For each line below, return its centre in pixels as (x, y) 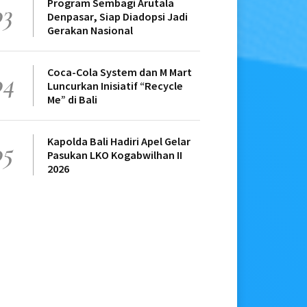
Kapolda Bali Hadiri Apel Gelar (119, 142)
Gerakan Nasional (90, 30)
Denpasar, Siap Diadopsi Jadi (118, 17)
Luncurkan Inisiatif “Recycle (115, 86)
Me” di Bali (72, 100)
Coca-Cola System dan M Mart (120, 72)
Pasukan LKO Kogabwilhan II (115, 155)
